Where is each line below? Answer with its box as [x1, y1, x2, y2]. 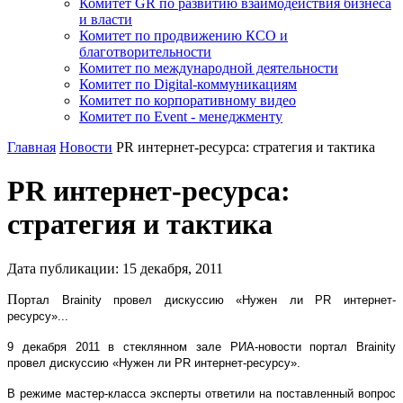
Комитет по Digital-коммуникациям [79, 76, 297, 92]
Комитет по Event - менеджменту [79, 109, 282, 124]
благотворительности [79, 44, 211, 59]
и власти [79, 12, 132, 27]
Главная [7, 139, 56, 155]
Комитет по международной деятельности [79, 60, 338, 76]
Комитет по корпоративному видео [79, 93, 296, 108]
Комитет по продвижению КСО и [79, 28, 288, 43]
